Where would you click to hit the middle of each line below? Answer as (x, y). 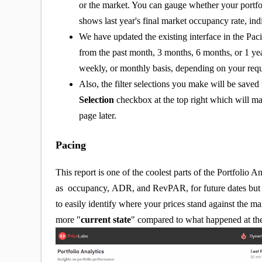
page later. (99, 116)
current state (106, 219)
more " (68, 219)
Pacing (71, 145)
